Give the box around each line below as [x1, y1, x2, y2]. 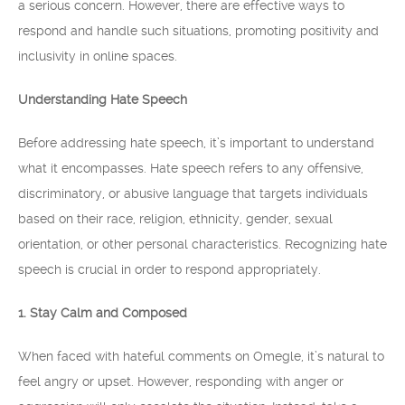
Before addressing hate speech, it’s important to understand [18, 136, 374, 150]
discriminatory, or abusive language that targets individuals [18, 186, 368, 201]
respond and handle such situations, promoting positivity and [18, 24, 379, 38]
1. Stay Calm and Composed [18, 306, 187, 320]
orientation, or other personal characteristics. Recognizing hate [18, 237, 387, 251]
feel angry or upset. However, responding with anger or [18, 374, 344, 389]
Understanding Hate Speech [18, 92, 187, 107]
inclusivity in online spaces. [18, 49, 177, 63]
